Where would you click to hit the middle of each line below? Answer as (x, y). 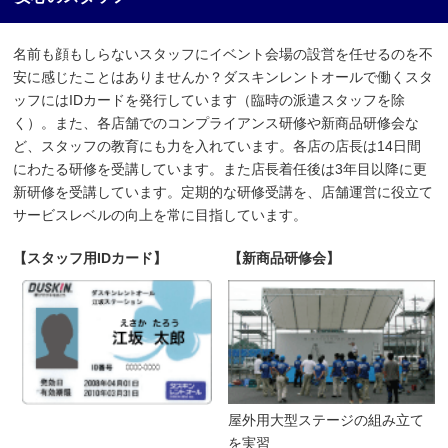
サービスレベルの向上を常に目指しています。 (160, 214)
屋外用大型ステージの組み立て (326, 419)
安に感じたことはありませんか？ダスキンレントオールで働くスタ (223, 76)
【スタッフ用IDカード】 (90, 257)
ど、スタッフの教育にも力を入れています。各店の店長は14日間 (217, 145)
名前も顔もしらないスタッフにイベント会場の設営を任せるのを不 (223, 53)
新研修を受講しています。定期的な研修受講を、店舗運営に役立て (223, 191)
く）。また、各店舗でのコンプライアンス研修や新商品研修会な (216, 122)
